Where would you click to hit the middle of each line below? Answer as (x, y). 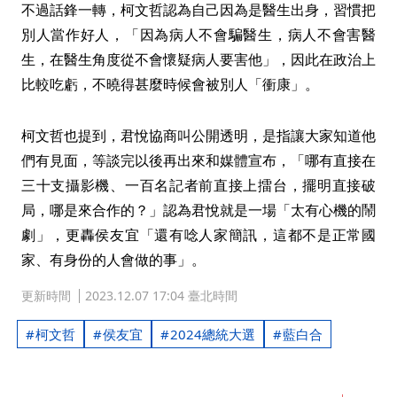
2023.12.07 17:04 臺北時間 (161, 296)
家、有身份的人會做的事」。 (113, 260)
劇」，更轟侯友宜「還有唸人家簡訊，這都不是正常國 (198, 235)
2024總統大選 (213, 334)
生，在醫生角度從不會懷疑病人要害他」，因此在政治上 (198, 59)
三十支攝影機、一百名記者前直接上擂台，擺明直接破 (198, 185)
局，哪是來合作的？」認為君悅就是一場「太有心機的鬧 (198, 210)
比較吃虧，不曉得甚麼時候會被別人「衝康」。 (170, 84)
